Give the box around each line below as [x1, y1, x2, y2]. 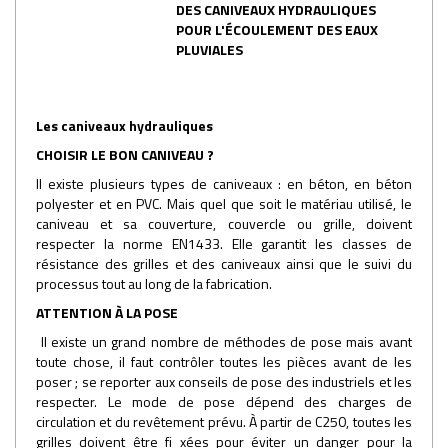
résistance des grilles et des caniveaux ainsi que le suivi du [36, 252, 412, 274]
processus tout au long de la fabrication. [36, 272, 272, 294]
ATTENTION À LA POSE [36, 301, 178, 323]
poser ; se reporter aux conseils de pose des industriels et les [36, 370, 412, 392]
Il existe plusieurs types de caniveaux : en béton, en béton [36, 172, 412, 194]
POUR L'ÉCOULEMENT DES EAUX [176, 18, 379, 40]
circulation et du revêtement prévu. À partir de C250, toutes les [36, 410, 412, 432]
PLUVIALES [176, 38, 244, 60]
